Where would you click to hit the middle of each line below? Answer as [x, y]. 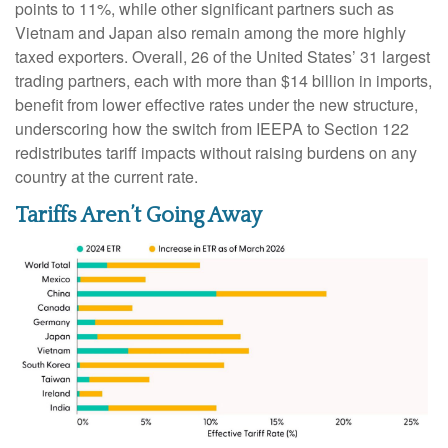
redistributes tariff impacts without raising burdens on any [216, 153]
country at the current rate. [106, 177]
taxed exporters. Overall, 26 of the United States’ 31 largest [222, 57]
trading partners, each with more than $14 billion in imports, [223, 81]
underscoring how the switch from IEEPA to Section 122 [212, 129]
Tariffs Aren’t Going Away [138, 216]
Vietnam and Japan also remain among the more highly [210, 33]
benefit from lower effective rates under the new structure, [216, 105]
